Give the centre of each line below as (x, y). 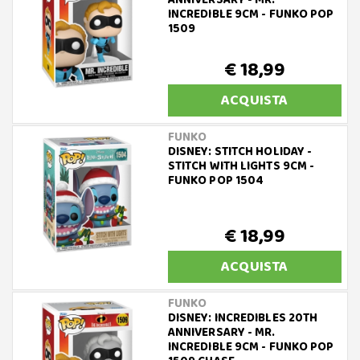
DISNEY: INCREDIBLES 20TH (243, 319)
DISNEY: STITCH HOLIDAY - (240, 152)
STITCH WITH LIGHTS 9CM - (241, 167)
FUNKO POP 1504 (216, 181)
